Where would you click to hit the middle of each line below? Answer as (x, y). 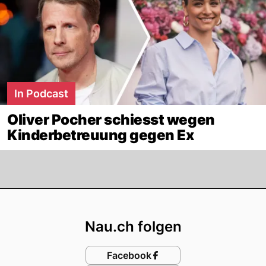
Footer (162, 199)
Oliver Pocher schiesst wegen (111, 119)
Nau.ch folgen (133, 226)
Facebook (129, 255)
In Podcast (41, 93)
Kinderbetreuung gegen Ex (101, 135)
